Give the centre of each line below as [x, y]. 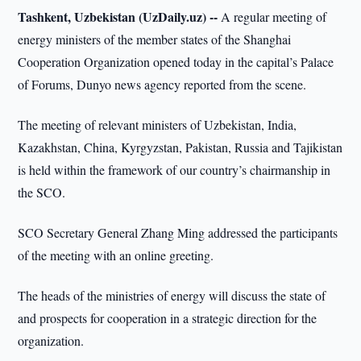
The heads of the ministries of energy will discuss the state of [172, 295]
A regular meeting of [272, 17]
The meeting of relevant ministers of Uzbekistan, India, [158, 124]
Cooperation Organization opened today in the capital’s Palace [176, 62]
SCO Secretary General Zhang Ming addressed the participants [178, 232]
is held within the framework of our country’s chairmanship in [174, 170]
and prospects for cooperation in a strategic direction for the [168, 318]
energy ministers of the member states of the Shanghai [155, 39]
